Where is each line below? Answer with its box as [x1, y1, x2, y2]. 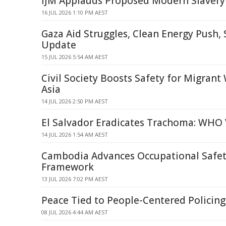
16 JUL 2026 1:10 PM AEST [41, 9, 108, 16]
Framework [41, 160, 94, 174]
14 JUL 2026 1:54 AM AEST [41, 131, 108, 138]
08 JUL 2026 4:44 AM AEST [41, 208, 108, 216]
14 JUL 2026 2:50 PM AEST [41, 97, 108, 105]
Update [41, 38, 76, 51]
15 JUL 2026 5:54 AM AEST [41, 53, 108, 61]
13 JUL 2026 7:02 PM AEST [41, 175, 108, 183]
